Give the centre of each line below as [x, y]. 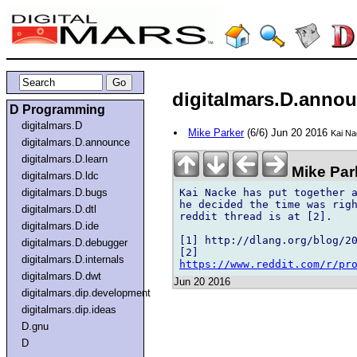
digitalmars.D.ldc [61, 175]
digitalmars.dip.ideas [69, 309]
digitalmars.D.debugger [75, 242]
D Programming [57, 109]
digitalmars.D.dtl [59, 209]
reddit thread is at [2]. [256, 216]
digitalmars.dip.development [86, 292]
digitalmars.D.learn [65, 159]
